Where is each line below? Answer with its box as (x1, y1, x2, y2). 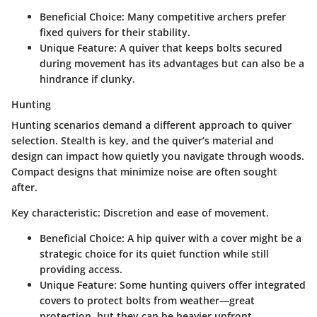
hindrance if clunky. (40, 71, 135, 86)
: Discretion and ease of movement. (98, 205, 269, 219)
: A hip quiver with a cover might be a (122, 231, 301, 245)
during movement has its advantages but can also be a (40, 56, 304, 70)
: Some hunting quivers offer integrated (114, 277, 306, 292)
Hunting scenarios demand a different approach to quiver (11, 117, 292, 132)
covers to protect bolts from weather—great (40, 293, 255, 307)
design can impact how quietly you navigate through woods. (11, 149, 304, 163)
